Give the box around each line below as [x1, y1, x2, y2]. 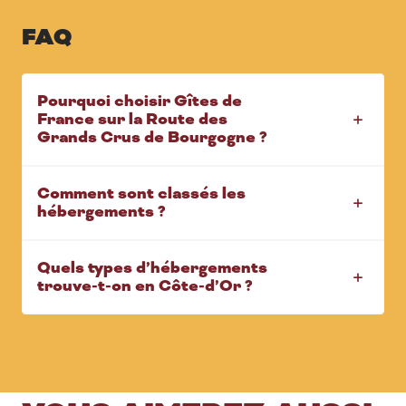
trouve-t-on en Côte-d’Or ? [37, 275, 253, 297]
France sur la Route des [37, 108, 227, 130]
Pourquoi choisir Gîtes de [37, 90, 242, 112]
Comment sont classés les [37, 182, 246, 205]
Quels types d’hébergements [37, 256, 267, 279]
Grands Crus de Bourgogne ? [37, 126, 267, 149]
